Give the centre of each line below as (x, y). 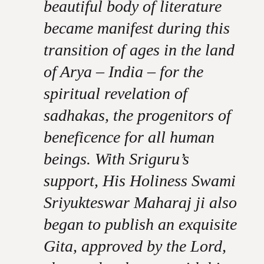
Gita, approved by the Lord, (135, 246)
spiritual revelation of (115, 93)
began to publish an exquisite (140, 224)
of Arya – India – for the (123, 72)
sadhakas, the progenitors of (137, 115)
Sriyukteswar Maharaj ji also (140, 202)
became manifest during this (136, 28)
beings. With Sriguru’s (116, 159)
